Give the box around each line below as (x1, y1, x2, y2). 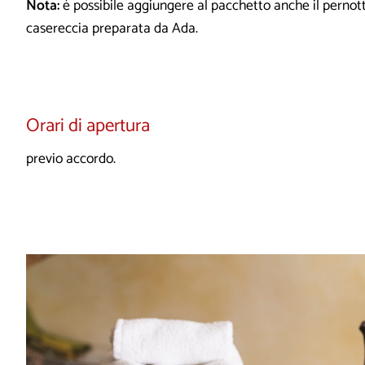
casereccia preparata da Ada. (26, 17, 198, 42)
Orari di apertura (26, 111, 150, 142)
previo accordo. (26, 147, 116, 172)
